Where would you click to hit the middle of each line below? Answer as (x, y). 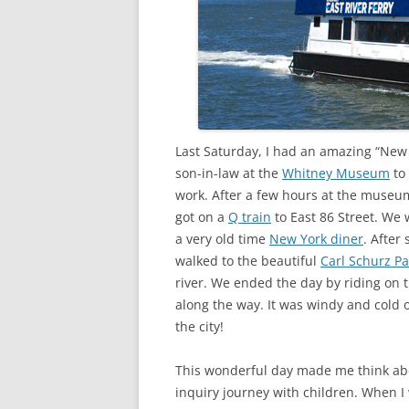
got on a (202, 217)
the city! (199, 326)
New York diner (316, 239)
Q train (250, 217)
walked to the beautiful (248, 261)
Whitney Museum (336, 173)
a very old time (222, 239)
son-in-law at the (229, 173)
